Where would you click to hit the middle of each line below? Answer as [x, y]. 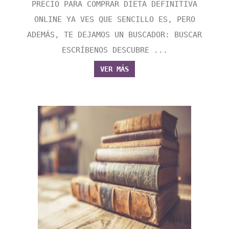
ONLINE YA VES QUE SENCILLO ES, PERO [114, 20]
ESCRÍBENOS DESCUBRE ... [114, 50]
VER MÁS [114, 69]
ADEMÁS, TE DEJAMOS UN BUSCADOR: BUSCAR [114, 35]
